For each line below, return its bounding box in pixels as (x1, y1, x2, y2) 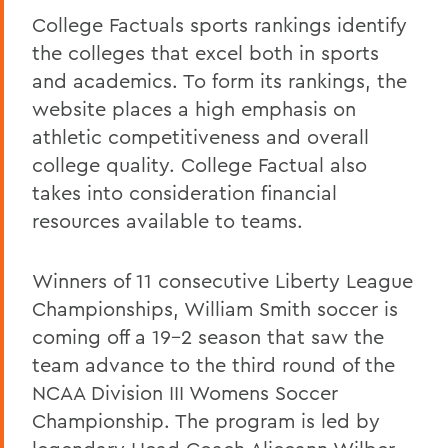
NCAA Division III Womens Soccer (32, 379, 338, 405)
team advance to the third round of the (32, 351, 395, 377)
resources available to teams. (32, 207, 303, 233)
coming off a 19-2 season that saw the (32, 323, 384, 349)
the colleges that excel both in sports (32, 39, 379, 65)
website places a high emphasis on (32, 95, 356, 121)
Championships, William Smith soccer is (32, 295, 398, 321)
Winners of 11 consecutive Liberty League (32, 267, 413, 293)
